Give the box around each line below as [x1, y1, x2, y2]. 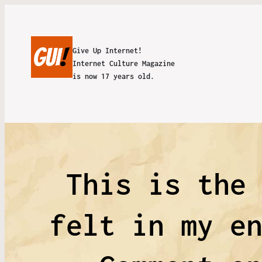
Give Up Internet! [72, 46, 142, 55]
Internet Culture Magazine [72, 59, 175, 68]
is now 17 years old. [72, 72, 154, 81]
